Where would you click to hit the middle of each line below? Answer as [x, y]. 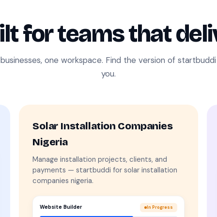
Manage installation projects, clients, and [100, 159]
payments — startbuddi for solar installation [105, 170]
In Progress [160, 207]
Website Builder [61, 207]
